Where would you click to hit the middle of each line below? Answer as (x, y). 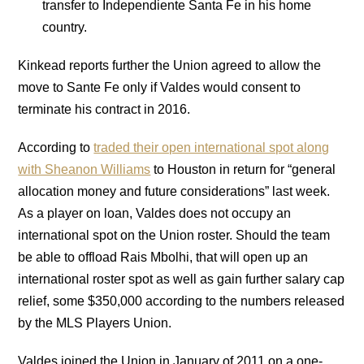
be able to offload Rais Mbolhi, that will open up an (163, 257)
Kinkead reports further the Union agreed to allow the (170, 65)
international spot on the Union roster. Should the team (174, 235)
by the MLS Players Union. (95, 323)
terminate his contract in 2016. (104, 109)
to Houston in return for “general (243, 169)
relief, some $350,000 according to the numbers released (182, 301)
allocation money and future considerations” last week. (174, 191)
